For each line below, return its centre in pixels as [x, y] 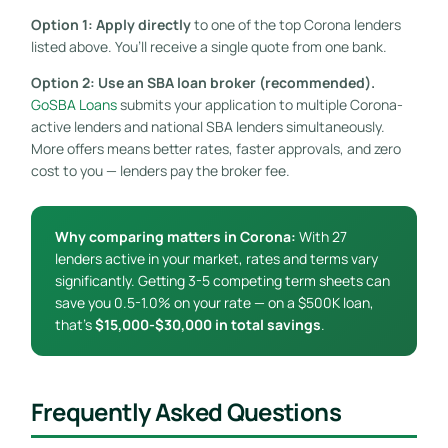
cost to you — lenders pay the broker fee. [160, 170]
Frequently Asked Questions [185, 411]
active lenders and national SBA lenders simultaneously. [207, 126]
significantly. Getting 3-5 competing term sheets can [222, 280]
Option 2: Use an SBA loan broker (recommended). [202, 82]
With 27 [321, 236]
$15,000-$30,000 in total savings [207, 324]
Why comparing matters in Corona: [175, 236]
